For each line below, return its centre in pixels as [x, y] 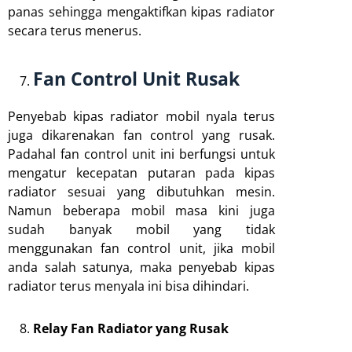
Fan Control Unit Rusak [136, 78]
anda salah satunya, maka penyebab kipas [141, 267]
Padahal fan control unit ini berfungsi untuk [141, 154]
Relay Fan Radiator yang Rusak [131, 328]
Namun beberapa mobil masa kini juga [141, 210]
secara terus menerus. [75, 30]
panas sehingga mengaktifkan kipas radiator [141, 11]
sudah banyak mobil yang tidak [141, 229]
